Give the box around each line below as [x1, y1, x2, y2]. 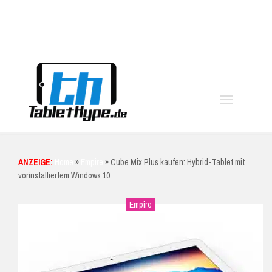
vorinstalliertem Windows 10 [18, 170, 110, 182]
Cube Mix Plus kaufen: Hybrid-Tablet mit [110, 157, 245, 168]
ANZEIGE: [18, 157, 53, 168]
